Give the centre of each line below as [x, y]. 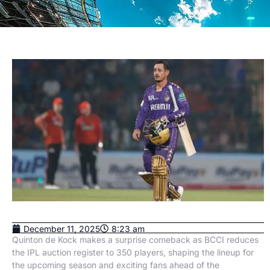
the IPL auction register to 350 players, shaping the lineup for [133, 252]
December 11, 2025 [62, 228]
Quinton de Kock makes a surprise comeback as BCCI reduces [135, 240]
